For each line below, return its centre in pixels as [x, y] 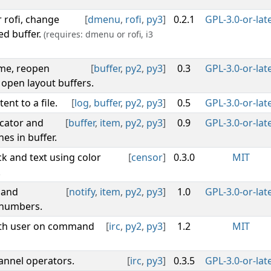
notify [82, 192]
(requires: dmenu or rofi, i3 [98, 34]
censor [147, 157]
